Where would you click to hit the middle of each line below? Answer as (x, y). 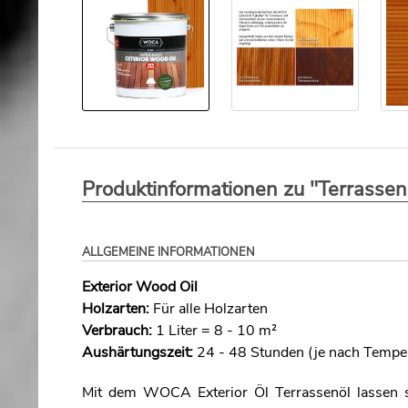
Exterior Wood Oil (140, 287)
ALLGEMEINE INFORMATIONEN (168, 252)
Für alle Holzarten (209, 309)
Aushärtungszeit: (138, 352)
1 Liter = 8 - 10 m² (214, 331)
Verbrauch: (117, 331)
